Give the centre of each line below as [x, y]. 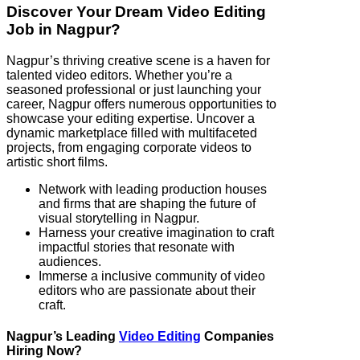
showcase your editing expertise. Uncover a [131, 118]
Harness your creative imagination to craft [156, 232]
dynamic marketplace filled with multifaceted [132, 133]
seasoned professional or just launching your [134, 89]
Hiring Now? [44, 350]
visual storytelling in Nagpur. [119, 218]
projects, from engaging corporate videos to [129, 147]
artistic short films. [57, 162]
